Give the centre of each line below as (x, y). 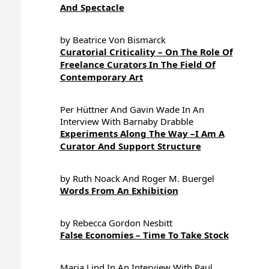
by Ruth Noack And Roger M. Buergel (137, 178)
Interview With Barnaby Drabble (126, 121)
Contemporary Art (101, 77)
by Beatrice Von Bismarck (113, 40)
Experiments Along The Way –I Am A (142, 133)
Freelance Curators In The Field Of (138, 64)
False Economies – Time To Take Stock (144, 235)
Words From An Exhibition (119, 190)
